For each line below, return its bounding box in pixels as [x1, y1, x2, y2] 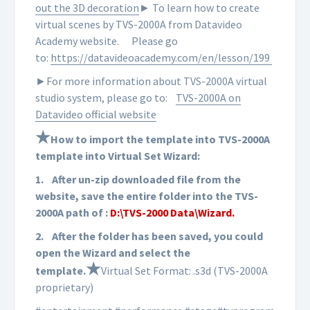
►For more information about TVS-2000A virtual [35, 74, 267, 89]
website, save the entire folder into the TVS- [35, 189, 258, 203]
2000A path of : [35, 206, 110, 220]
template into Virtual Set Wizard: [35, 149, 200, 163]
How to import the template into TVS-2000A [51, 132, 270, 147]
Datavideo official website [35, 107, 156, 122]
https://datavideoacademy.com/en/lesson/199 [51, 51, 272, 65]
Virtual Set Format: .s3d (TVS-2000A [101, 264, 268, 278]
